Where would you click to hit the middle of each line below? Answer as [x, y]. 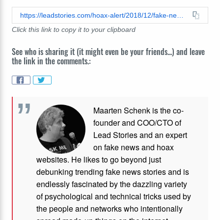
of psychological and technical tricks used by [114, 196]
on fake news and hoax [134, 147]
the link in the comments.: [51, 61]
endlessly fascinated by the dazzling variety [112, 184]
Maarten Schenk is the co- [138, 110]
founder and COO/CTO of [137, 123]
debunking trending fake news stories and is [113, 172]
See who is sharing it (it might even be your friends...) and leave [108, 51]
